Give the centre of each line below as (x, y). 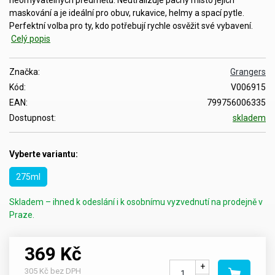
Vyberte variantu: (44, 154)
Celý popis (31, 38)
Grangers (248, 72)
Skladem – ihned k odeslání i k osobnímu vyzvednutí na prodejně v (136, 202)
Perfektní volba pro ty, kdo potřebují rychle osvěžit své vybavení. (131, 25)
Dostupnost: (33, 118)
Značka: (25, 72)
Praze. (22, 215)
